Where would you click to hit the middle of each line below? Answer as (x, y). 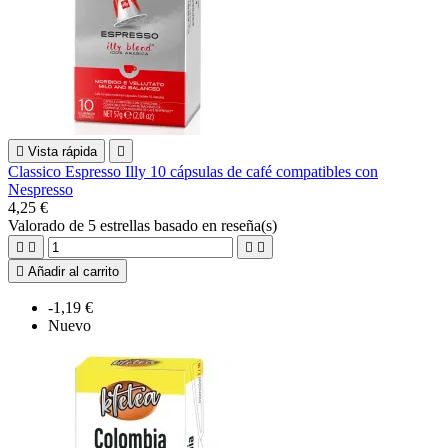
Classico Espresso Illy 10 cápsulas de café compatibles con (193, 171)
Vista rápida (62, 151)
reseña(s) (249, 225)
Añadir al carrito (73, 271)
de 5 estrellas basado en (145, 225)
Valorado (38, 225)
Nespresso (40, 189)
